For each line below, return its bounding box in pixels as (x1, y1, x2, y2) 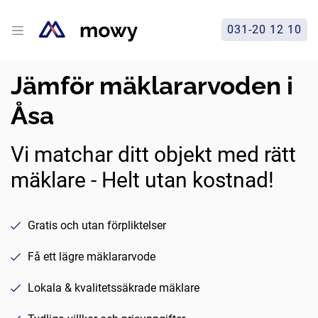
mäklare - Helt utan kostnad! (11, 167, 274, 192)
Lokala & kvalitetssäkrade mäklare (28, 280, 199, 295)
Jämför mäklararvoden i (11, 70, 293, 100)
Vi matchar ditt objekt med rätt (11, 141, 296, 167)
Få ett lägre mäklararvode (28, 249, 155, 263)
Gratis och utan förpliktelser (28, 218, 166, 232)
